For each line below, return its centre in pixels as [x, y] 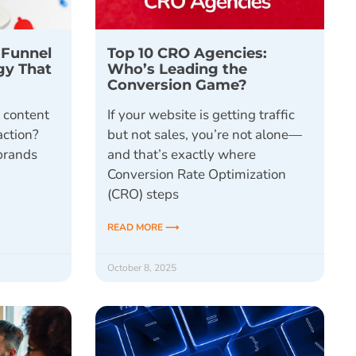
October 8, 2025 [141, 267]
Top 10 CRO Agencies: [187, 52]
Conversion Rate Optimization [196, 174]
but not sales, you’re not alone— [204, 134]
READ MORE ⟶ [143, 227]
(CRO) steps [143, 194]
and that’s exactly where [181, 154]
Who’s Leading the [177, 68]
